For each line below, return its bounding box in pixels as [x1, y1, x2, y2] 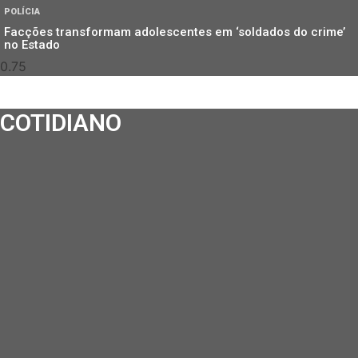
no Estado [4, 38, 60, 53]
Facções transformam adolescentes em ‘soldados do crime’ [4, 25, 345, 40]
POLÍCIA [4, 6, 40, 18]
